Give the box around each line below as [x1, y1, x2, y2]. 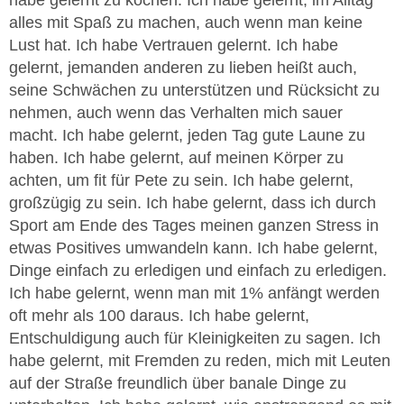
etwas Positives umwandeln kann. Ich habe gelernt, [9, 238, 378, 257]
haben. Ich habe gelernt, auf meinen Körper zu [9, 148, 344, 167]
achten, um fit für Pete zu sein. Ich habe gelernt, [9, 170, 353, 189]
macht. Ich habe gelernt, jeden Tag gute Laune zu [9, 125, 365, 144]
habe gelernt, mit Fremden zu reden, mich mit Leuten [9, 351, 390, 370]
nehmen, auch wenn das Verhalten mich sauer [9, 103, 343, 122]
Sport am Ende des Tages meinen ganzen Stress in [9, 216, 379, 234]
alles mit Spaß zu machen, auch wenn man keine [9, 13, 363, 32]
